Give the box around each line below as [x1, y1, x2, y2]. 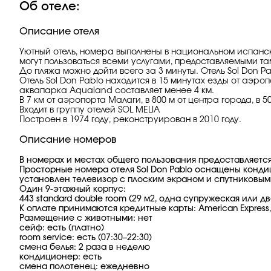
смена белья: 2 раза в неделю [19, 243, 150, 252]
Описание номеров [19, 135, 117, 145]
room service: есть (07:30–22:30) [19, 233, 152, 242]
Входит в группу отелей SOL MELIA [19, 106, 160, 114]
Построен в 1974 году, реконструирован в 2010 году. [19, 116, 241, 124]
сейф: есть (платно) [19, 224, 104, 232]
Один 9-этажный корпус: [19, 185, 126, 194]
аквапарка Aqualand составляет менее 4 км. [19, 87, 214, 95]
